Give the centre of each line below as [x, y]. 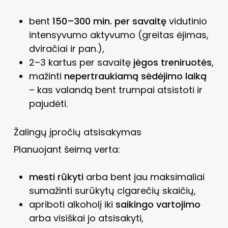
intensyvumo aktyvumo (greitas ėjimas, [119, 35]
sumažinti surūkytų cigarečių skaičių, [112, 190]
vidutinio [187, 21]
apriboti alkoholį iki [72, 204]
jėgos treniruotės [172, 62]
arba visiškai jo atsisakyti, [86, 218]
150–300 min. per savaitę [109, 21]
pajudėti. [48, 103]
